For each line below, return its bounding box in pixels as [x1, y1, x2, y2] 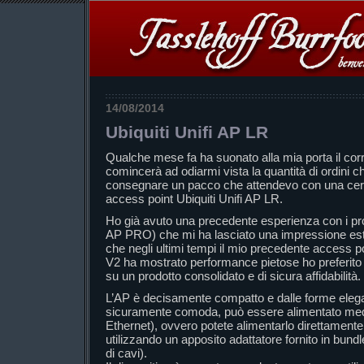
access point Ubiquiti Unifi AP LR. [106, 192, 283, 206]
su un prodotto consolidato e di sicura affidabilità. [106, 269, 361, 283]
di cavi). [106, 346, 147, 360]
